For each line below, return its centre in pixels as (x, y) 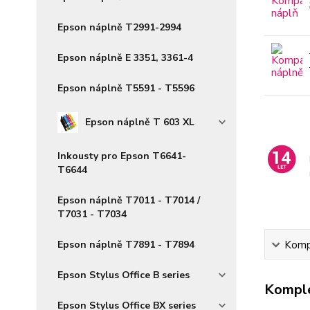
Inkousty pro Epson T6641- (122, 156)
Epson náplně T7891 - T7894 (126, 245)
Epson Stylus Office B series (124, 275)
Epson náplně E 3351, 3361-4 (125, 58)
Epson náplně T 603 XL (139, 122)
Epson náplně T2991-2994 (119, 27)
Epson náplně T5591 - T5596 (126, 88)
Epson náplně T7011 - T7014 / (129, 200)
